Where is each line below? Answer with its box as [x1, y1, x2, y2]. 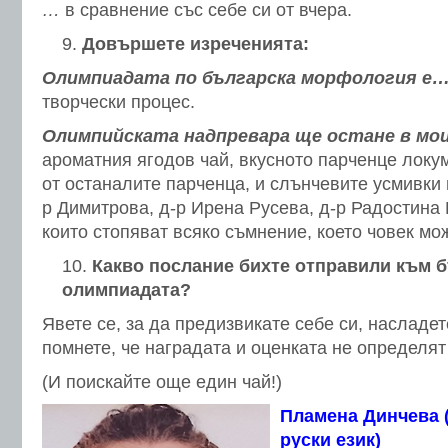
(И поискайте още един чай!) [42, 372, 282, 392]
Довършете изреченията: [82, 34, 309, 54]
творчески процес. [42, 92, 195, 112]
